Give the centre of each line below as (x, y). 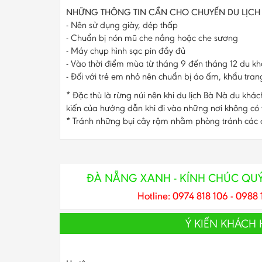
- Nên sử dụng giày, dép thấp (122, 25)
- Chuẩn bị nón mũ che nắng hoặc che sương (152, 38)
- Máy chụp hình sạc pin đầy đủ (126, 51)
